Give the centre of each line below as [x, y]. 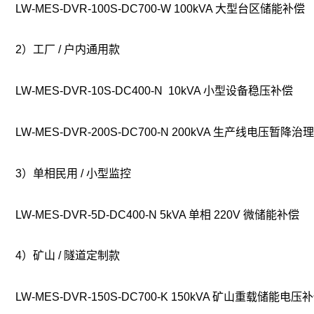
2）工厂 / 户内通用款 [68, 50]
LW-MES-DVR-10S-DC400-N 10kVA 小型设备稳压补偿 [154, 91]
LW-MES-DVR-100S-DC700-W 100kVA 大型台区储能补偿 [160, 8]
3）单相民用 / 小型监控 [73, 173]
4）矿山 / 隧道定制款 [68, 256]
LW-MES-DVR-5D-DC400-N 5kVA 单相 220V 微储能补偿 [157, 214]
